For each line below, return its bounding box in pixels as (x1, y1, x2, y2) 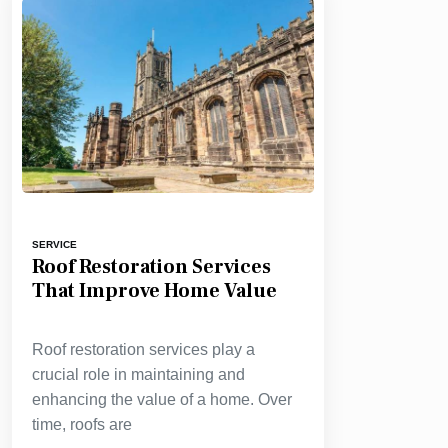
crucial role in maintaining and (32, 366, 245, 383)
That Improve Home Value (32, 278, 277, 304)
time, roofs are (32, 416, 132, 433)
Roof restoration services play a (32, 341, 255, 358)
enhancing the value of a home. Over (32, 391, 292, 408)
